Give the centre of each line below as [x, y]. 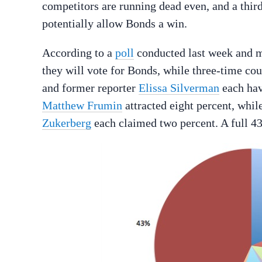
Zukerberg [67, 123]
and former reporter [90, 88]
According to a [79, 53]
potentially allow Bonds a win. [115, 23]
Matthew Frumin [82, 105]
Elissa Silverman [179, 88]
